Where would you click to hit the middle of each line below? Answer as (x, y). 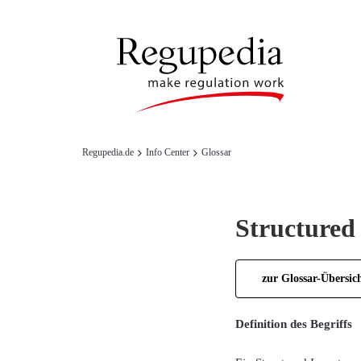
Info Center (168, 152)
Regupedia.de (108, 152)
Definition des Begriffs (294, 324)
